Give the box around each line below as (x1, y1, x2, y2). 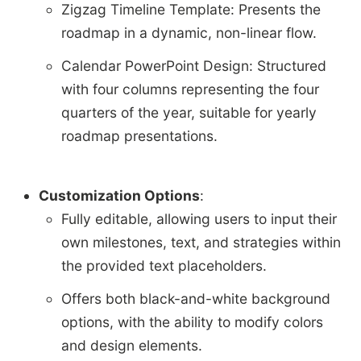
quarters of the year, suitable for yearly (60, 104, 317, 122)
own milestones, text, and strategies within (60, 233, 341, 251)
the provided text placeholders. (60, 256, 267, 274)
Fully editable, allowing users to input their (60, 210, 337, 227)
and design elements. (60, 337, 202, 355)
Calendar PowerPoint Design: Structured (60, 57, 326, 75)
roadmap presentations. (60, 127, 218, 145)
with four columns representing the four (60, 81, 319, 98)
